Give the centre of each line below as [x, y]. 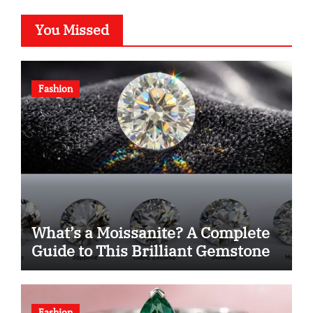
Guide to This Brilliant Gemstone [150, 251]
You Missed [72, 30]
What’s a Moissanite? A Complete [150, 233]
